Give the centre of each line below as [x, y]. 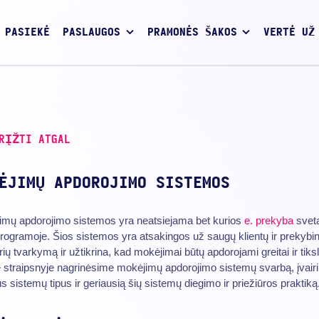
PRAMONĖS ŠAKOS [192, 33]
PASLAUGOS [92, 33]
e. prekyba [268, 220]
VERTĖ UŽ [289, 33]
